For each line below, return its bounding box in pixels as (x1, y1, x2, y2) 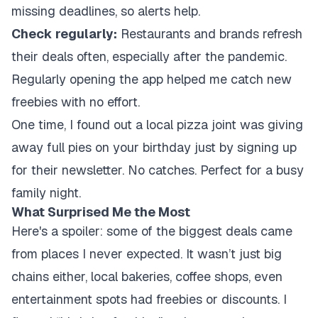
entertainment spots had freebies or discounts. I (11, 291, 287, 307)
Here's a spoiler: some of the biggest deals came (11, 223, 292, 239)
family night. (11, 185, 81, 201)
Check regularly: (11, 26, 117, 42)
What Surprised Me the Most (11, 204, 190, 220)
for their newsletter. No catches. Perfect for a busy (11, 162, 304, 178)
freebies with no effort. (11, 94, 140, 110)
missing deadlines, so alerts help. (11, 3, 200, 19)
